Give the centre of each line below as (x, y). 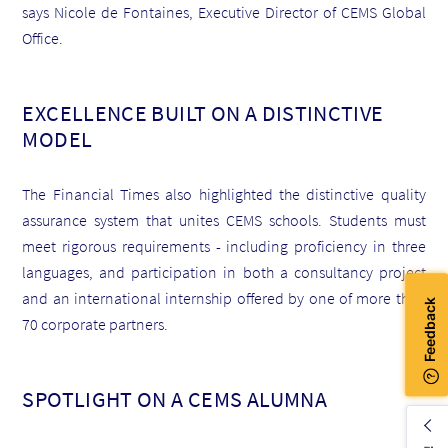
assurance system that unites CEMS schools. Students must (224, 219)
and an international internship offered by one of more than (224, 297)
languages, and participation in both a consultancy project (224, 271)
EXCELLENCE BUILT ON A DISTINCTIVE (203, 112)
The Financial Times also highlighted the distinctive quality (224, 193)
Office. (43, 37)
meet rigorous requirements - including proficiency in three (224, 245)
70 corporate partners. (95, 323)
